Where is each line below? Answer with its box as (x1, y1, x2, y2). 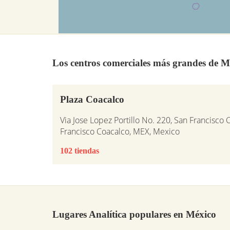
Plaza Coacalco (60, 93, 124, 105)
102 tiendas (60, 146, 99, 155)
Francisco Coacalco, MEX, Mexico (60, 125, 180, 137)
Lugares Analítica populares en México (52, 209, 216, 220)
